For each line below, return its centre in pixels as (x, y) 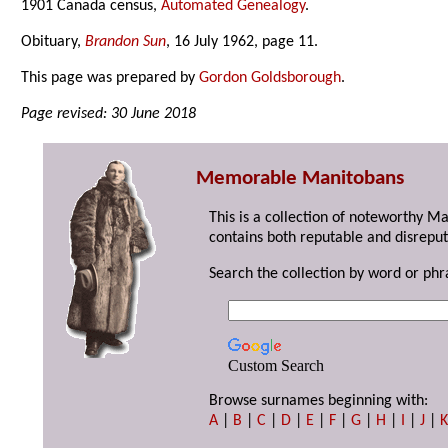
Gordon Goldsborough (270, 78)
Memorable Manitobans (300, 179)
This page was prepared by (110, 78)
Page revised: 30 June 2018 (109, 114)
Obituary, (53, 42)
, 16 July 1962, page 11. (242, 42)
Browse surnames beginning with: (319, 401)
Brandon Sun (126, 42)
